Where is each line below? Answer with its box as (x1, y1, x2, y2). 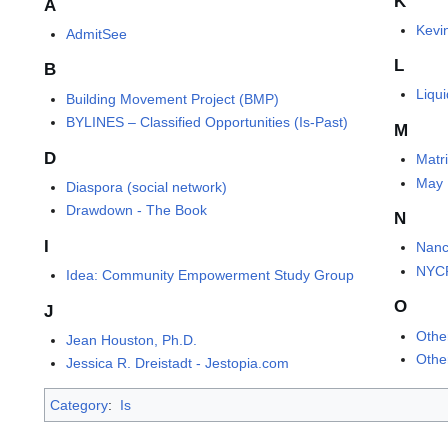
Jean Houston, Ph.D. (66, 331, 198, 348)
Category (50, 397, 108, 414)
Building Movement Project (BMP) (66, 90, 280, 107)
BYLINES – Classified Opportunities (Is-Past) (66, 114, 349, 131)
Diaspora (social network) (66, 178, 228, 195)
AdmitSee (66, 25, 128, 42)
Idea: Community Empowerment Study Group (66, 266, 355, 283)
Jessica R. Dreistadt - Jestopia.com (66, 355, 290, 372)
